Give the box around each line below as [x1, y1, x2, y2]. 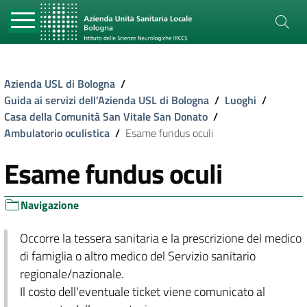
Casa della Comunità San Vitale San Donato [4, 108, 208, 125]
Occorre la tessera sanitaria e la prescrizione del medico [19, 229, 302, 247]
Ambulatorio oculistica [4, 125, 110, 141]
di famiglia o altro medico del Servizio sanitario [19, 247, 256, 265]
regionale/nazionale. [19, 265, 124, 283]
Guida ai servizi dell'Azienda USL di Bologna [4, 92, 209, 108]
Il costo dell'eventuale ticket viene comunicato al [19, 282, 265, 301]
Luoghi [225, 92, 256, 108]
